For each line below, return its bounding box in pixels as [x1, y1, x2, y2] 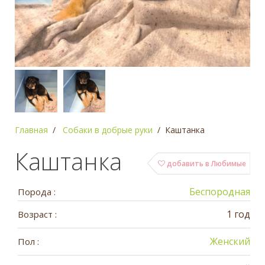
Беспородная [189, 185, 250, 198]
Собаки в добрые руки [63, 124, 153, 135]
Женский [210, 234, 250, 248]
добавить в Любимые [165, 158, 246, 169]
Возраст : [18, 208, 57, 220]
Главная [15, 124, 48, 135]
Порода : [18, 185, 56, 198]
